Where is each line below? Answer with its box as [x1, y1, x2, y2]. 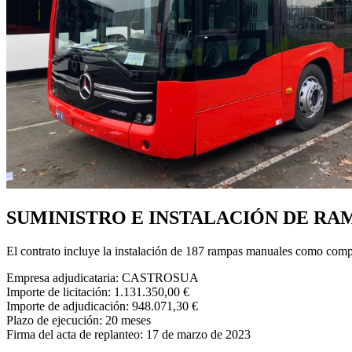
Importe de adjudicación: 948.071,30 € [6, 299, 198, 313]
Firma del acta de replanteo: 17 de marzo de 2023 [6, 327, 251, 341]
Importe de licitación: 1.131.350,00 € [6, 284, 189, 299]
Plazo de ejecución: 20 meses [6, 313, 151, 327]
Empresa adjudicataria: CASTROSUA [6, 270, 199, 284]
